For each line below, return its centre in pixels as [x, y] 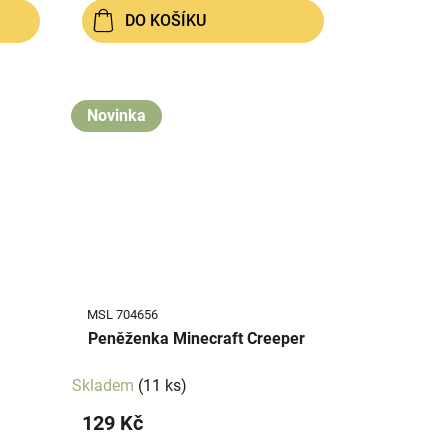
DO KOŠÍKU [165, 20]
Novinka [116, 115]
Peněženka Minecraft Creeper [196, 339]
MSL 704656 [122, 315]
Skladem [104, 386]
